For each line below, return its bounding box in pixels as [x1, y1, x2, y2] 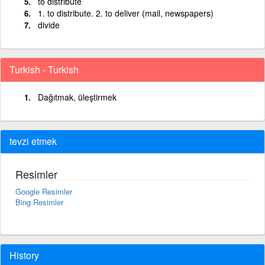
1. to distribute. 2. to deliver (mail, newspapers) [38, 7, 214, 19]
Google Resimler [15, 185, 72, 197]
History [9, 248, 39, 262]
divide [38, 18, 60, 31]
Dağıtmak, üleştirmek [38, 91, 117, 103]
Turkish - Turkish [9, 62, 79, 76]
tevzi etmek [9, 134, 57, 148]
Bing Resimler [15, 196, 63, 208]
